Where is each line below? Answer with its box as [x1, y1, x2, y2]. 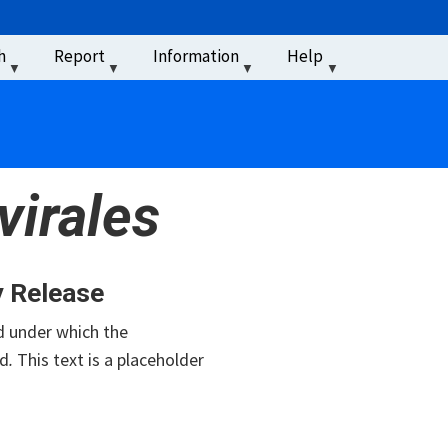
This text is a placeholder [13, 347, 204, 371]
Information [153, 45, 239, 67]
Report [53, 45, 105, 67]
